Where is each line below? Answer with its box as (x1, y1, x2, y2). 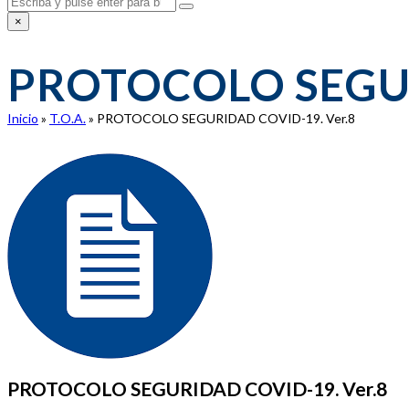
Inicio (7, 110, 38, 126)
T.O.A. (49, 110, 86, 126)
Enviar (185, 5, 219, 19)
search (17, 41, 53, 55)
